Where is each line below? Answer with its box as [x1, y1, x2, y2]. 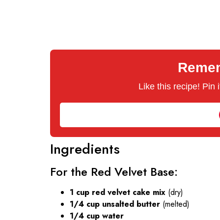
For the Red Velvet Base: [50, 163, 178, 180]
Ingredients [50, 138, 120, 159]
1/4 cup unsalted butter [70, 198, 160, 210]
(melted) [160, 198, 190, 210]
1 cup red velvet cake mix [70, 186, 165, 198]
